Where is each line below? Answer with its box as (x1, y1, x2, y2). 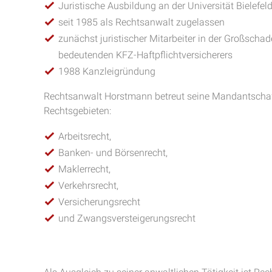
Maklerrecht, (58, 163, 110, 175)
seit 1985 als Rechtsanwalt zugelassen (58, 16, 225, 28)
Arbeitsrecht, (58, 131, 111, 142)
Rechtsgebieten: (44, 105, 111, 117)
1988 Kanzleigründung (58, 66, 155, 77)
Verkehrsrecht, (58, 180, 118, 191)
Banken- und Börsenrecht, (58, 147, 168, 158)
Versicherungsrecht (58, 196, 140, 208)
